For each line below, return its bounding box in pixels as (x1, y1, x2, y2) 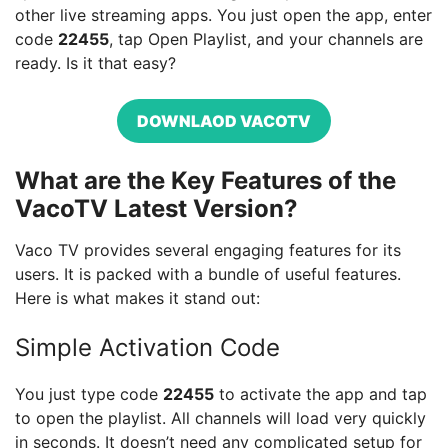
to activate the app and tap (214, 384, 427, 404)
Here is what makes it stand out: (15, 288, 260, 308)
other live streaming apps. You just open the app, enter (15, 5, 432, 25)
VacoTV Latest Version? (15, 194, 298, 223)
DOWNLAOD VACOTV (137, 111, 311, 131)
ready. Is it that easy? (15, 53, 176, 73)
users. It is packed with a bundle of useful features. (15, 264, 401, 284)
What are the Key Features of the (15, 166, 396, 195)
